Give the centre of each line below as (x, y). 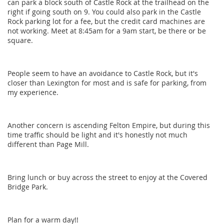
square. (20, 40)
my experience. (33, 92)
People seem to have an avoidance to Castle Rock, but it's (103, 73)
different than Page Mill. (48, 144)
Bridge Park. (29, 187)
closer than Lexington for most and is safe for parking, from (107, 83)
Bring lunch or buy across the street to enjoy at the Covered (107, 177)
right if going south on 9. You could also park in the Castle (104, 12)
